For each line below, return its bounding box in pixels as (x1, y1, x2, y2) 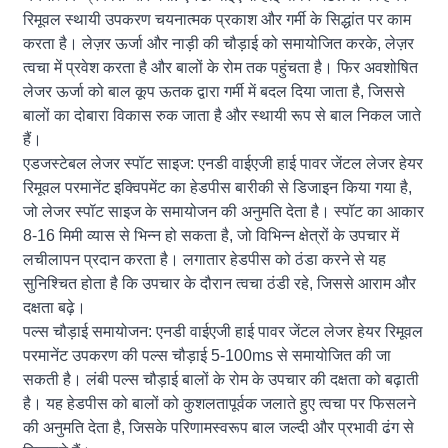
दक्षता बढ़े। (23, 298, 87, 316)
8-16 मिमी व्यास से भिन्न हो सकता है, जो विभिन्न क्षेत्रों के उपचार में (23, 226, 400, 244)
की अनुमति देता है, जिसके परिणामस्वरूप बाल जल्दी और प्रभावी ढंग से (23, 418, 415, 436)
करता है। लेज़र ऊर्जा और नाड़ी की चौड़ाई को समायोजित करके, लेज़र (23, 34, 415, 52)
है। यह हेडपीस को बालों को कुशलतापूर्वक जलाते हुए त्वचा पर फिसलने (23, 394, 417, 412)
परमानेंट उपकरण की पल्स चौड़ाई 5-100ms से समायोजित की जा (23, 346, 392, 364)
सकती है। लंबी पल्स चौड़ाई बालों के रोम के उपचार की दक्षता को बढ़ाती (23, 370, 420, 388)
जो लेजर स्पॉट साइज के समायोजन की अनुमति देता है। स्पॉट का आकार (23, 202, 425, 220)
